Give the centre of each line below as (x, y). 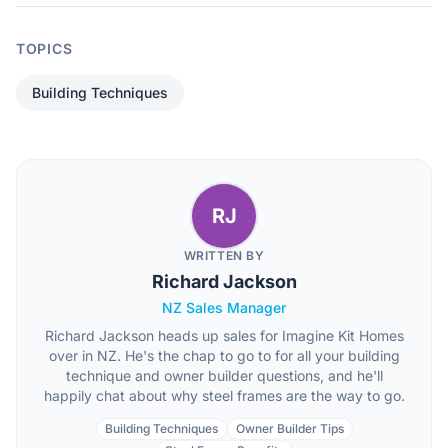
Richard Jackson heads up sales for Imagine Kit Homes (224, 335)
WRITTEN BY (224, 255)
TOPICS (44, 48)
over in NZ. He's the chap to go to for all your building (224, 355)
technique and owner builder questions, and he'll (224, 375)
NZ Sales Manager (224, 307)
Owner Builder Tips (289, 428)
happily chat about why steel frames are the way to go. (224, 395)
